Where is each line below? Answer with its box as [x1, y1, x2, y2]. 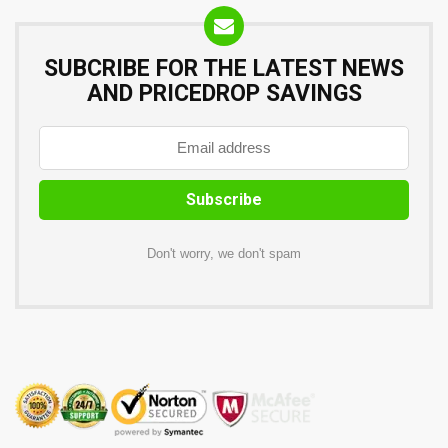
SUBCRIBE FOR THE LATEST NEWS [44, 55, 404, 83]
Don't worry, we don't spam [147, 247, 301, 262]
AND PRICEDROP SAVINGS [86, 80, 362, 108]
